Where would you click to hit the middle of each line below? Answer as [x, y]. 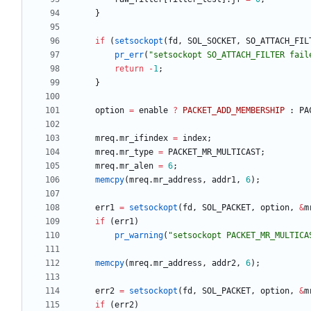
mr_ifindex [144, 138]
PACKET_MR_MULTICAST [214, 152]
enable [153, 111]
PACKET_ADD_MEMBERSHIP [234, 111]
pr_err [129, 55]
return [129, 69]
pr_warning [139, 236]
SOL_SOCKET [212, 41]
